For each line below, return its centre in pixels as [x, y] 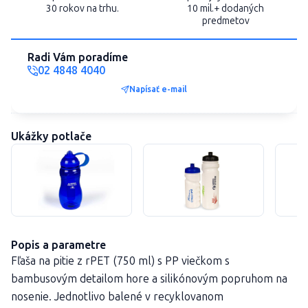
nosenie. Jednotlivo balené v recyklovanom [117, 297]
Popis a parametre [58, 245]
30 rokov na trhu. [82, 9]
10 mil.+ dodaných [225, 9]
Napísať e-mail [158, 89]
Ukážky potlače [51, 136]
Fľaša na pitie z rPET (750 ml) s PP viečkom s [120, 261]
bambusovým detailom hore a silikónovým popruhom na [149, 279]
